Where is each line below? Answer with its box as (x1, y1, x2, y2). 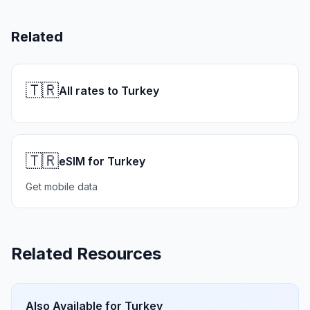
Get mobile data (26, 181, 98, 192)
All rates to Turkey (59, 84, 159, 98)
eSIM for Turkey (59, 154, 145, 168)
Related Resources (11, 244, 161, 264)
